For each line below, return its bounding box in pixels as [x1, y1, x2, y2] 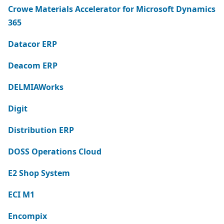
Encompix [8, 210, 47, 221]
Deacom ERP [8, 60, 57, 71]
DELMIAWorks [8, 81, 63, 92]
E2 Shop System [8, 167, 70, 178]
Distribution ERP [8, 124, 74, 135]
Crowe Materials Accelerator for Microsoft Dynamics [8, 3, 215, 14]
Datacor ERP [8, 38, 57, 49]
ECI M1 [8, 189, 34, 200]
